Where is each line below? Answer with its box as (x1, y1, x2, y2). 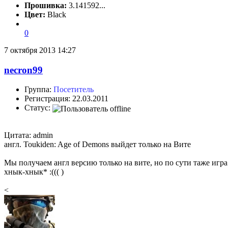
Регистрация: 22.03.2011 (24, 94, 108, 103)
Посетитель (53, 85, 94, 94)
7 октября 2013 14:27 (4, 45, 76, 54)
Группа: (24, 85, 53, 94)
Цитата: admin (4, 130, 53, 139)
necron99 (4, 64, 43, 75)
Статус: (24, 103, 52, 112)
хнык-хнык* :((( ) (4, 167, 64, 176)
